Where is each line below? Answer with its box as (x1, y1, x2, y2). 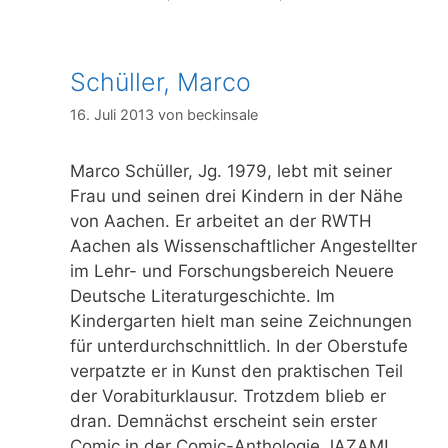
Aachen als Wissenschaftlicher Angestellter (70, 235, 417, 256)
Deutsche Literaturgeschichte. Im (70, 285, 335, 306)
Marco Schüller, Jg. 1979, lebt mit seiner (70, 160, 392, 181)
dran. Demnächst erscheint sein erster (70, 410, 377, 431)
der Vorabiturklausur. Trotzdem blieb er (70, 385, 386, 406)
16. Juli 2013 (70, 105, 154, 123)
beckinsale (187, 105, 258, 123)
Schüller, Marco (70, 66, 251, 97)
